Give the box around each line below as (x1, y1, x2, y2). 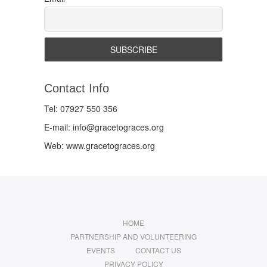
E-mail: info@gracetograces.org (44, 121, 164, 133)
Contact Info (44, 82, 109, 95)
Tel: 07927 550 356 (44, 103, 117, 115)
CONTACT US (135, 245, 181, 256)
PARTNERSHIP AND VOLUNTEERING (70, 231, 197, 242)
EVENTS (86, 245, 115, 256)
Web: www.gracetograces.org (44, 139, 155, 152)
